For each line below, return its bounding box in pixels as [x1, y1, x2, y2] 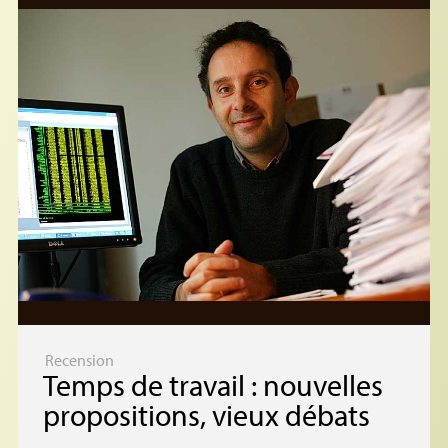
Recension [44, 349, 114, 370]
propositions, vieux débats [42, 395, 370, 434]
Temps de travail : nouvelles [42, 365, 383, 404]
